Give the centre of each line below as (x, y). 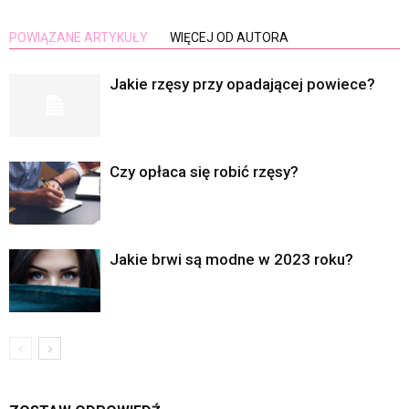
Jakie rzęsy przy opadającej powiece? (242, 84)
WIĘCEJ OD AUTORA (229, 37)
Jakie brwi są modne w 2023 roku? (231, 259)
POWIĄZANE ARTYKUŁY (79, 37)
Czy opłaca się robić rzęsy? (204, 172)
